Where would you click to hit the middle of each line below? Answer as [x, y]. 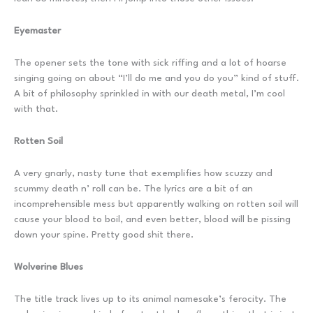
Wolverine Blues [49, 267]
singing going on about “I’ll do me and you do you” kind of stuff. [156, 78]
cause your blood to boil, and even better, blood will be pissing [152, 219]
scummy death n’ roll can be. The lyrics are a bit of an [133, 188]
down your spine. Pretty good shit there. [104, 234]
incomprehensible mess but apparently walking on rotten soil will [156, 204]
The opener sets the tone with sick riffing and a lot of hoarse [150, 63]
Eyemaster [37, 30]
